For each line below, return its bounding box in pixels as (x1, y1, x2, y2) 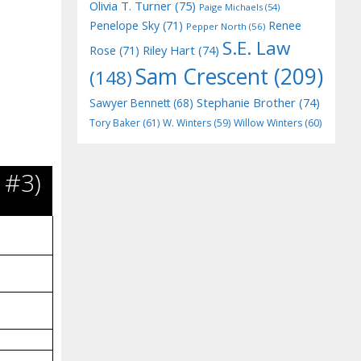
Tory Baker (89, 116, 140, 130)
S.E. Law (222, 35, 290, 60)
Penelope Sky (89, 18, 160, 33)
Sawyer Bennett (89, 95, 170, 110)
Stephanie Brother (197, 94, 296, 110)
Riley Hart (143, 42, 195, 58)
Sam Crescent (135, 62, 268, 91)
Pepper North (186, 20, 247, 32)
